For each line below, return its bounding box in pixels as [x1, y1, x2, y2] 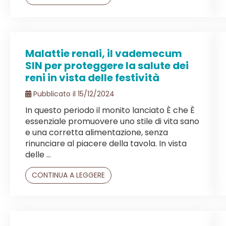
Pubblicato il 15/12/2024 [31, 88, 115, 99]
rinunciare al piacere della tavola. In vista [25, 137, 187, 149]
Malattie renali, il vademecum [25, 46, 182, 61]
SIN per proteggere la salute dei [25, 58, 189, 73]
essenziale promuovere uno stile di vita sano [25, 115, 199, 127]
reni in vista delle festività [25, 70, 159, 85]
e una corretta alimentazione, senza [25, 126, 168, 138]
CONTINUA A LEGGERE [32, 169, 105, 180]
